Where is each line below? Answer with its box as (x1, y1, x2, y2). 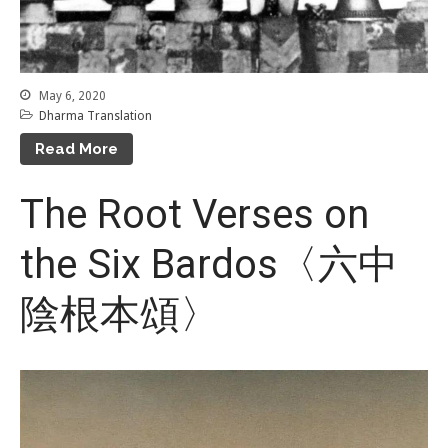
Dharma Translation (39, 109, 152, 124)
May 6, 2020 (36, 89, 106, 104)
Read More (35, 140, 118, 159)
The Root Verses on (20, 190, 369, 238)
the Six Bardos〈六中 (20, 240, 398, 288)
